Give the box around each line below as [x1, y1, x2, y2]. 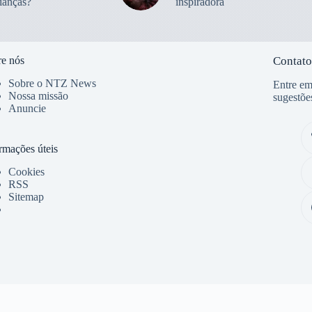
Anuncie [8, 102, 46, 114]
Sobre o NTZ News [8, 77, 96, 89]
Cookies [8, 165, 45, 178]
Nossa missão [8, 89, 68, 102]
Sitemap [8, 190, 44, 203]
